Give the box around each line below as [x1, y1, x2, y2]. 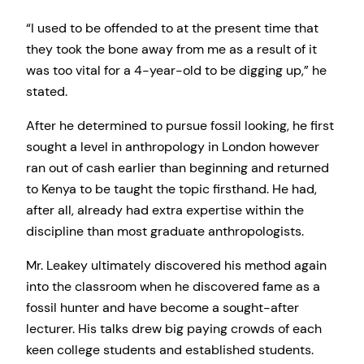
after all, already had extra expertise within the [26, 201, 304, 219]
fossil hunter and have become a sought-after [26, 299, 299, 317]
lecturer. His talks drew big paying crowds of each [26, 320, 322, 338]
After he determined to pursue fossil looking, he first [26, 117, 334, 134]
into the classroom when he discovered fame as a [26, 278, 320, 296]
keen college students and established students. [26, 341, 314, 359]
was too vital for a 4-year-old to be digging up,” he [26, 61, 327, 79]
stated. [26, 82, 67, 100]
